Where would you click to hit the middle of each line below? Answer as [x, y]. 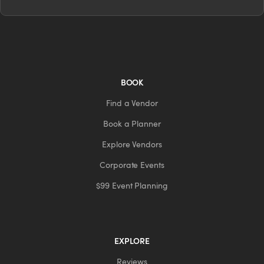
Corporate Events [132, 165]
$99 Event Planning [132, 185]
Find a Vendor [132, 103]
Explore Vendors [132, 144]
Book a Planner [132, 123]
